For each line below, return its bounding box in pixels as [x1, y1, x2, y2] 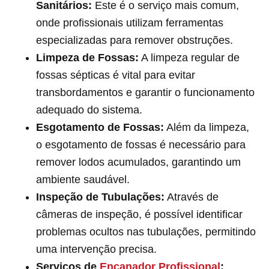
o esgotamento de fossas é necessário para [36, 138, 246, 151]
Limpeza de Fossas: [36, 51, 139, 64]
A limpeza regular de [139, 51, 240, 64]
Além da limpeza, [164, 121, 249, 133]
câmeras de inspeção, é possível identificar [36, 208, 243, 220]
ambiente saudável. [36, 173, 130, 186]
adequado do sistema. [36, 103, 142, 116]
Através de [165, 190, 219, 203]
